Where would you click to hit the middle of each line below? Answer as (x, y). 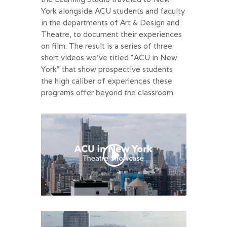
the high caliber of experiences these (106, 81)
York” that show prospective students (107, 69)
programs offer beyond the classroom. (108, 93)
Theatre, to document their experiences (111, 34)
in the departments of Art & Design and (110, 23)
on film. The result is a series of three (106, 46)
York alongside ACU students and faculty (113, 11)
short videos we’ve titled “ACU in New (109, 58)
